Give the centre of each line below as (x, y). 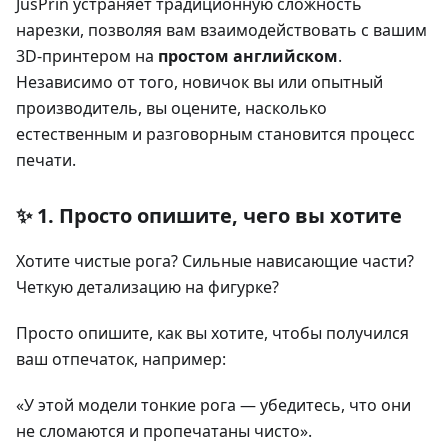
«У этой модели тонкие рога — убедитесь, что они (213, 404)
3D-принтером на (87, 55)
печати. (46, 159)
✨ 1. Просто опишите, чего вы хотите (209, 215)
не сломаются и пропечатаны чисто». (164, 430)
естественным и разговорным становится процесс (215, 133)
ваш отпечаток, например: (121, 358)
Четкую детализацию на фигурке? (147, 286)
